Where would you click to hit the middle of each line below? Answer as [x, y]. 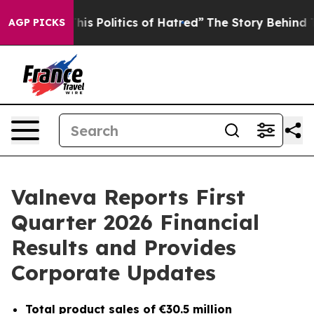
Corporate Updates [114, 273]
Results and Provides [124, 247]
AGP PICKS [37, 22]
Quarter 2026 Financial [135, 222]
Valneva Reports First [128, 197]
